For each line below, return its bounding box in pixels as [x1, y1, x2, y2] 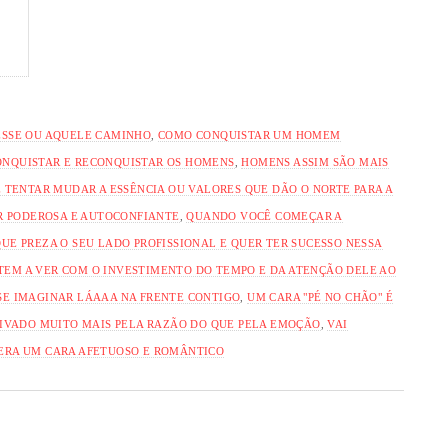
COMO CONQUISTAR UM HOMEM [158, 128, 341, 141]
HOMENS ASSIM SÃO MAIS [241, 155, 389, 168]
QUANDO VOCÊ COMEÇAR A [186, 209, 343, 222]
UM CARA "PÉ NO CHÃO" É [247, 290, 394, 303]
